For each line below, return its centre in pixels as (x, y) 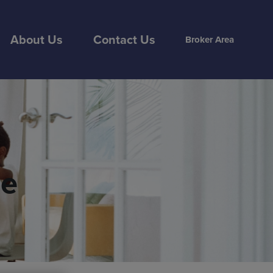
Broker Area (210, 39)
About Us (37, 39)
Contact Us (124, 39)
